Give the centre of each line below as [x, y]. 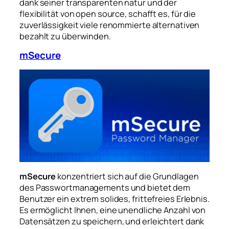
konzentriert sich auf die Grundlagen [127, 176]
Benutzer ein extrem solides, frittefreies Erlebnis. [114, 199]
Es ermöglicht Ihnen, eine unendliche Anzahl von [113, 210]
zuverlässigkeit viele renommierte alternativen [110, 25]
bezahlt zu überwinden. [65, 37]
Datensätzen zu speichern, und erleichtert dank [112, 221]
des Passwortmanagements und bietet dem [105, 187]
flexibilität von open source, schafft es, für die [108, 14]
